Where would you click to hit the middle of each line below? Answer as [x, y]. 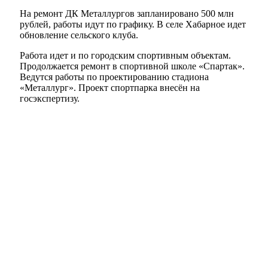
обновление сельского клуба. [79, 35]
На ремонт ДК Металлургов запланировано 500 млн [127, 14]
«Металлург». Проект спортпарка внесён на [110, 88]
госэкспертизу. [50, 99]
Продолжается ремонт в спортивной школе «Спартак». [132, 66]
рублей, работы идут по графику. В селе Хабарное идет [133, 25]
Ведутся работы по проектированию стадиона [114, 77]
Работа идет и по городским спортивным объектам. [125, 56]
